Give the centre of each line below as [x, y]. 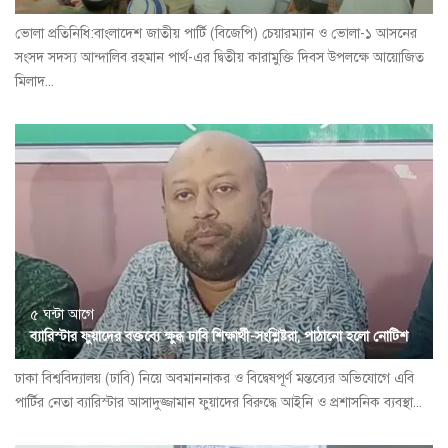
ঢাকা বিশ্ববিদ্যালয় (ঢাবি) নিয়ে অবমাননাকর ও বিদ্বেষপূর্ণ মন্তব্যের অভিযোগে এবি [214, 379]
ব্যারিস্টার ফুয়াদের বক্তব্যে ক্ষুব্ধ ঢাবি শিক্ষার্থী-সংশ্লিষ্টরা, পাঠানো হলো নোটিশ [219, 337]
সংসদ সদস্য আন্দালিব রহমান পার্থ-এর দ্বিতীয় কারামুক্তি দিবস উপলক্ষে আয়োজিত [219, 58]
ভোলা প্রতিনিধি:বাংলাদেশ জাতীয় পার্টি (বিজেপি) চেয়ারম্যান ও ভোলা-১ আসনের [216, 34]
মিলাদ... [34, 82]
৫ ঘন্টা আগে [62, 315]
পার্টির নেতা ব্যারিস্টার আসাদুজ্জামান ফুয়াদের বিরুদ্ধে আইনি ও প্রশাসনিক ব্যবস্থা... [218, 403]
